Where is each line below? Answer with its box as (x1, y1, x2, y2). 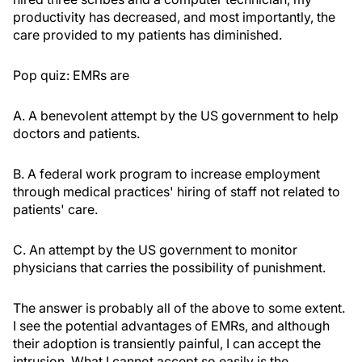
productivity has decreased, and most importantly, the (13, 9, 335, 25)
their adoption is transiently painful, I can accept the (13, 335, 321, 351)
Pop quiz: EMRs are (13, 67, 129, 83)
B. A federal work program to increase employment (13, 166, 320, 182)
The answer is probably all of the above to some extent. (13, 300, 345, 316)
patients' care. (13, 201, 98, 217)
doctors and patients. (13, 125, 140, 141)
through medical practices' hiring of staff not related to (13, 183, 340, 200)
